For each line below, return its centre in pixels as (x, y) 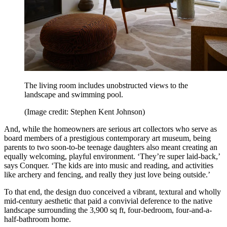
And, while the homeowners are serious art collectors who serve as (110, 129)
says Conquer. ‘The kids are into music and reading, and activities (109, 166)
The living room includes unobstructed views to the (106, 86)
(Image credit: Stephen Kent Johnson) (85, 112)
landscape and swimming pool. (74, 95)
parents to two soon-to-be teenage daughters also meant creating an (111, 147)
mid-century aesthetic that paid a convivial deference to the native (108, 201)
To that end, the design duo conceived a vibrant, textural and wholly (112, 192)
